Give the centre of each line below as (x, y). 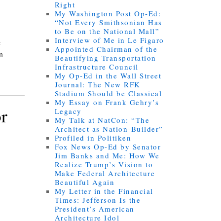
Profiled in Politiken (93, 138)
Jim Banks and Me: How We (107, 156)
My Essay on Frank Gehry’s (107, 102)
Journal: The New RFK (97, 85)
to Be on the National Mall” (109, 31)
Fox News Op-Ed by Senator (108, 147)
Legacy (68, 111)
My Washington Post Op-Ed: (108, 14)
